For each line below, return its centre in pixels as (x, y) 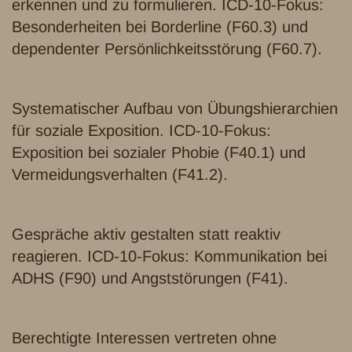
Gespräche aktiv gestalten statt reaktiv (146, 235)
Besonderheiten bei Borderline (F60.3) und (160, 27)
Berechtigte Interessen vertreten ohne (144, 338)
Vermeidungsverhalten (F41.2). (120, 175)
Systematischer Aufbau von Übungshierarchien (175, 109)
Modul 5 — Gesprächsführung (121, 208)
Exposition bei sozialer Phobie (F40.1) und (159, 153)
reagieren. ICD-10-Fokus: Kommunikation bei (169, 257)
